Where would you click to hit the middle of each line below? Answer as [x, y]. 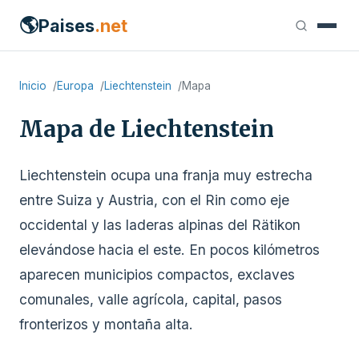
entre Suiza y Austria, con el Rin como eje [154, 200]
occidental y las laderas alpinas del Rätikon [160, 225]
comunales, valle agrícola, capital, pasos [151, 299]
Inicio [33, 86]
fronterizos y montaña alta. [106, 324]
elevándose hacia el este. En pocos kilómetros [169, 250]
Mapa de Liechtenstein [147, 129]
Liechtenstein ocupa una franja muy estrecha [166, 175]
